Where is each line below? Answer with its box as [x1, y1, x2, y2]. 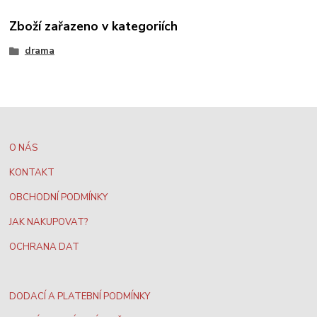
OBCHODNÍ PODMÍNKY [9, 190, 108, 204]
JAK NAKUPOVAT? [9, 215, 88, 229]
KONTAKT [9, 166, 55, 179]
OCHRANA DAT [9, 240, 80, 253]
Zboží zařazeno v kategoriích [9, 18, 178, 35]
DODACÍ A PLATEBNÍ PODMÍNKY [9, 289, 151, 303]
